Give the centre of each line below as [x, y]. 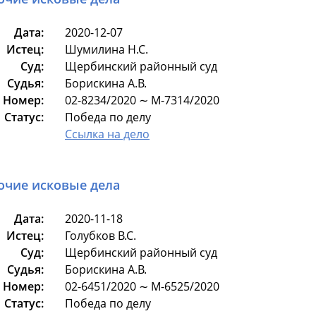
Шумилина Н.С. [107, 49]
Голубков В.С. [101, 236]
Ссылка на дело [107, 134]
